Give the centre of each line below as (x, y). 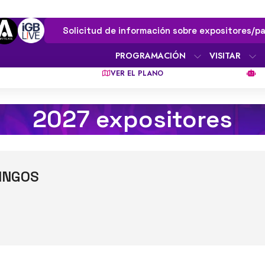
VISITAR (225, 56)
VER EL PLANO (137, 73)
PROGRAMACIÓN (151, 56)
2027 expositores (132, 119)
